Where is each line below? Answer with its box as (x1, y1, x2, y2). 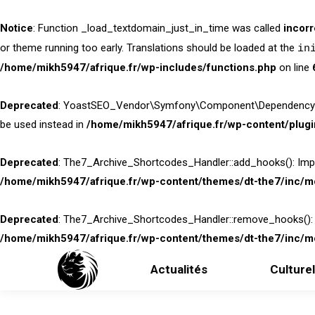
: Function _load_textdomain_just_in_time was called (33, 22, 283, 34)
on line (276, 61, 312, 74)
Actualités (150, 262, 207, 276)
